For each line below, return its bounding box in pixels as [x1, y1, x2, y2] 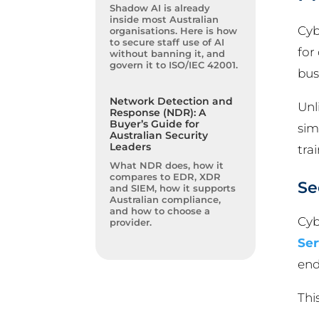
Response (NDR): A [110, 106, 206, 120]
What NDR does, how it [110, 159, 224, 172]
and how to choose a [110, 205, 211, 217]
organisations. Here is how [110, 25, 238, 37]
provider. [110, 216, 152, 229]
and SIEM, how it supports [110, 182, 236, 194]
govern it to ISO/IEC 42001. [110, 59, 239, 71]
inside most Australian [110, 14, 219, 26]
